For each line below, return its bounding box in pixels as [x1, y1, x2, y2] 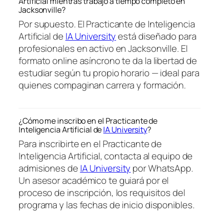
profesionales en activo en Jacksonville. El [19, 42, 188, 55]
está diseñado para [116, 29, 197, 43]
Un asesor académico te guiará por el [19, 174, 169, 187]
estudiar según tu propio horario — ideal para [19, 66, 199, 79]
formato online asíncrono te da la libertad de [19, 54, 197, 67]
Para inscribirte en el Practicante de [19, 137, 162, 151]
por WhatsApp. [131, 162, 193, 175]
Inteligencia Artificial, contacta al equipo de [19, 150, 193, 163]
